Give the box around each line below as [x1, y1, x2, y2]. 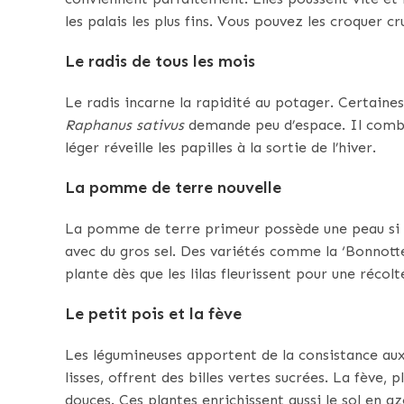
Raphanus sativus [65, 116, 184, 134]
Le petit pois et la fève [65, 304, 242, 325]
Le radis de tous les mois [65, 51, 255, 72]
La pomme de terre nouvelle [65, 178, 281, 198]
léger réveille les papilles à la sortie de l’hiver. [65, 139, 376, 157]
